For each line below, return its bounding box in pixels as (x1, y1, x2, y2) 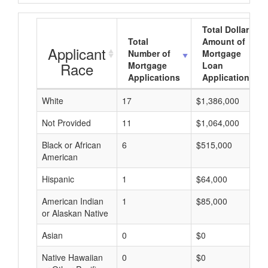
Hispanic (42, 173, 74, 185)
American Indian (42, 195, 103, 207)
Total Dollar (202, 23, 249, 35)
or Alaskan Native (42, 207, 108, 219)
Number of (128, 47, 170, 59)
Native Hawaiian (42, 251, 103, 263)
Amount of (202, 35, 245, 47)
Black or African (42, 139, 101, 151)
